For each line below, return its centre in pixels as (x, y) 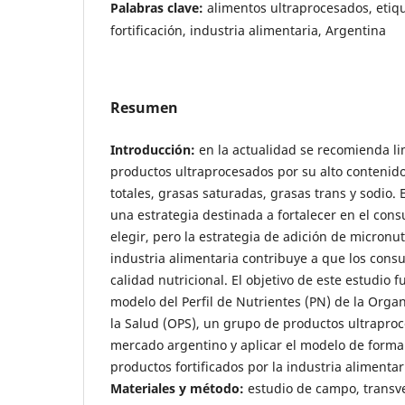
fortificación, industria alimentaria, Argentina (248, 30)
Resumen (144, 107)
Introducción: (153, 149)
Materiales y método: (177, 388)
